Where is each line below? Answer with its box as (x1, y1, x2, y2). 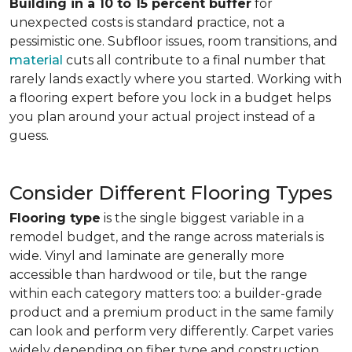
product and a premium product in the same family (9, 305, 334, 320)
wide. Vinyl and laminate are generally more (9, 248, 284, 263)
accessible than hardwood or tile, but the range (9, 267, 307, 282)
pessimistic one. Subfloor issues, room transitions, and (9, 34, 338, 49)
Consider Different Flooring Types (9, 181, 332, 204)
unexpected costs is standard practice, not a (9, 15, 284, 30)
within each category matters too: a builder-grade (9, 286, 322, 301)
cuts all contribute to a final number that (63, 53, 326, 68)
